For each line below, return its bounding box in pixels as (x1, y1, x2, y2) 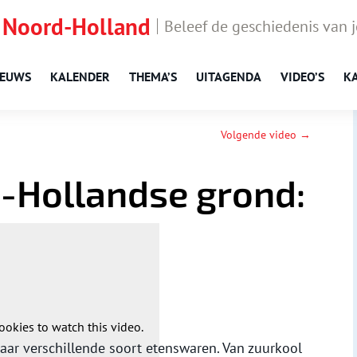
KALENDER (50, 69, 110, 84)
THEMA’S (129, 69, 177, 84)
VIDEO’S (280, 69, 324, 84)
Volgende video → (221, 127, 312, 143)
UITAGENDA (196, 69, 261, 84)
